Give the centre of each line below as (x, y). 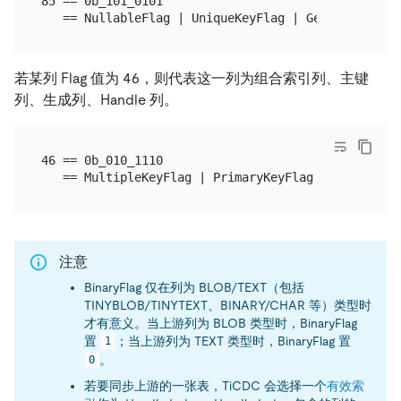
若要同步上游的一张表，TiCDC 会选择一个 (205, 385)
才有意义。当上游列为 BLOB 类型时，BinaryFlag (221, 323)
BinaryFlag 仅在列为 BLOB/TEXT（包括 (194, 287)
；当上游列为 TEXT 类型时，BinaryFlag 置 (233, 341)
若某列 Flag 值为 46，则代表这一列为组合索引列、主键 (192, 78)
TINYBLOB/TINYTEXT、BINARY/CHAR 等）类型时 (228, 305)
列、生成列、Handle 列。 (96, 99)
